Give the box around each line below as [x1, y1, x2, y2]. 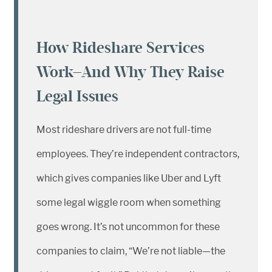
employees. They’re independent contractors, [36, 148, 239, 160]
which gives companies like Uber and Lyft [36, 172, 221, 184]
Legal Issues [36, 87, 118, 106]
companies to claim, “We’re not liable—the [36, 245, 225, 257]
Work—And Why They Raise [36, 63, 225, 81]
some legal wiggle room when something [36, 197, 221, 208]
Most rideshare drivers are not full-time [36, 124, 211, 135]
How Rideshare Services [36, 38, 205, 57]
